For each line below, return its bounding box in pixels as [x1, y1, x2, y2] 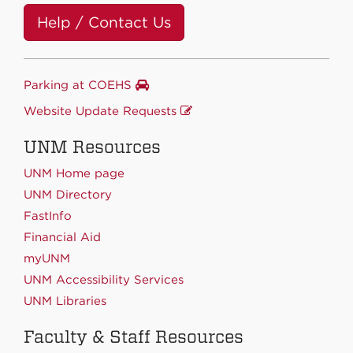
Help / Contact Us [37, 13, 171, 32]
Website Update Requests [24, 104, 180, 119]
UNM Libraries [24, 294, 106, 309]
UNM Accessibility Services [24, 273, 184, 288]
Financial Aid [24, 230, 101, 245]
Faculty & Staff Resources [24, 326, 243, 347]
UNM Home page [24, 166, 124, 181]
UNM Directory [24, 188, 112, 203]
